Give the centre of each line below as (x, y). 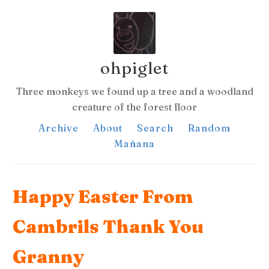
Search (155, 128)
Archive (59, 128)
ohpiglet (134, 68)
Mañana (134, 144)
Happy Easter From (103, 197)
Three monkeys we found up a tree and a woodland (134, 91)
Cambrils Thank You (108, 227)
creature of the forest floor (134, 107)
